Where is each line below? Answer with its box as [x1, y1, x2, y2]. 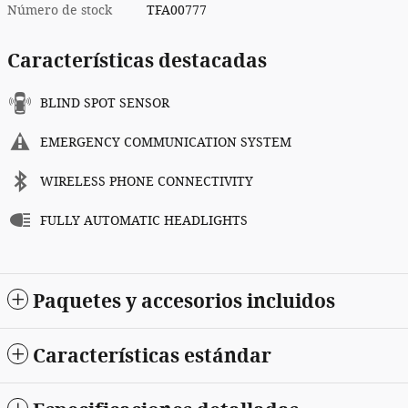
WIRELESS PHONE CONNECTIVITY [40, 174, 253, 190]
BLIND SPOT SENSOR [40, 96, 169, 112]
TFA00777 [147, 3, 208, 19]
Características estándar [33, 344, 271, 368]
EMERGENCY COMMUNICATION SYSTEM [40, 135, 291, 151]
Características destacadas [7, 49, 267, 73]
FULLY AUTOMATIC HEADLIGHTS [40, 213, 248, 229]
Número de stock [7, 3, 112, 19]
